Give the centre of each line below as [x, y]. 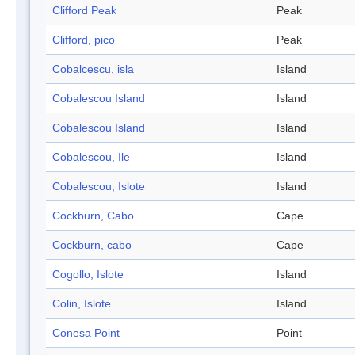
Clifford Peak [84, 11]
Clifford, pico [84, 40]
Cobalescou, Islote [99, 187]
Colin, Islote [82, 304]
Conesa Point [86, 333]
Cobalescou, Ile [91, 157]
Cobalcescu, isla [93, 69]
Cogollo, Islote [88, 275]
